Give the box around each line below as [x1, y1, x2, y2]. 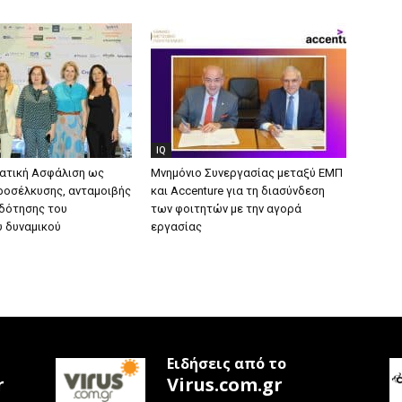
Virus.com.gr [167, 372, 283, 397]
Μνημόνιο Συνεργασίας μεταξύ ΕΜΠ [151, 166, 343, 179]
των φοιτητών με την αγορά [151, 202, 301, 215]
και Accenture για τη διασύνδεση [151, 184, 325, 197]
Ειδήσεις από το [167, 354, 286, 373]
